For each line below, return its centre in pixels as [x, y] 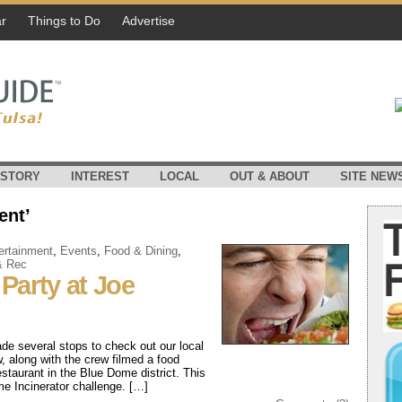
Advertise [149, 21]
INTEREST [100, 176]
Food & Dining [141, 251]
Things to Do [64, 21]
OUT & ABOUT [270, 176]
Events [79, 251]
